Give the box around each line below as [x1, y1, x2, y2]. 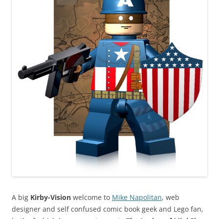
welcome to [71, 193, 112, 202]
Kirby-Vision [30, 193, 71, 202]
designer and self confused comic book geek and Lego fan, [12, 204, 203, 214]
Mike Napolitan [112, 193, 162, 202]
